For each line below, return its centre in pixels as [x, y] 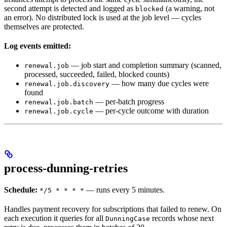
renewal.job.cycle [59, 111]
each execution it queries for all [55, 218]
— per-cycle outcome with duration [151, 110]
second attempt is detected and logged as [70, 8]
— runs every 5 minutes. [124, 190]
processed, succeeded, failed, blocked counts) [97, 74]
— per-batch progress [129, 101]
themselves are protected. [44, 26]
